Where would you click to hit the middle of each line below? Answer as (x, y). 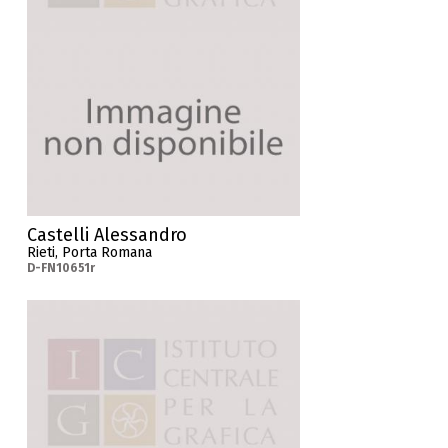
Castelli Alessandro (107, 235)
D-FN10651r (61, 268)
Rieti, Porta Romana (90, 253)
